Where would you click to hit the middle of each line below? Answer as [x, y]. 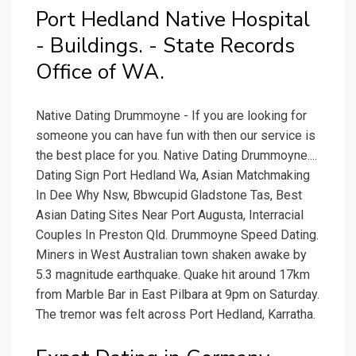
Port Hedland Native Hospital [173, 20]
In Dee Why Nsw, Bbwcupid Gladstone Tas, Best [169, 195]
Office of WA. [100, 72]
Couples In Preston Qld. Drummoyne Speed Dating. [177, 235]
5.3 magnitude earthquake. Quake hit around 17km [173, 275]
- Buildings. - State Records [165, 46]
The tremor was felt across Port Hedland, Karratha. [176, 315]
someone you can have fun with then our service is [176, 136]
